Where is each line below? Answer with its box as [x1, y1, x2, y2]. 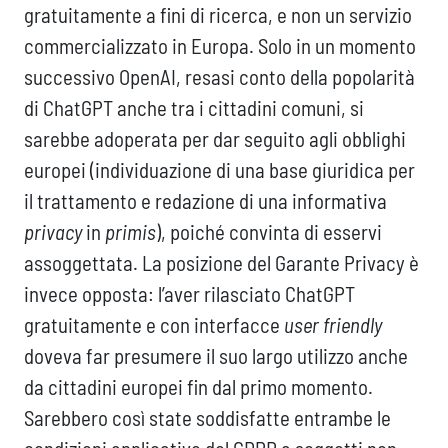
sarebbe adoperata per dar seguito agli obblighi [24, 126, 406, 152]
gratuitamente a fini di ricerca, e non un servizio [24, 2, 412, 28]
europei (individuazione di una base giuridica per [24, 157, 415, 183]
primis [105, 219, 156, 245]
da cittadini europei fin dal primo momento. [24, 374, 373, 400]
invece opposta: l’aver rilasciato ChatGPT [24, 281, 355, 307]
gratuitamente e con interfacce [24, 312, 284, 338]
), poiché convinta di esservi [156, 219, 382, 245]
